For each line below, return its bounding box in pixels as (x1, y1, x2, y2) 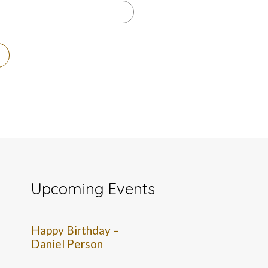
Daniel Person (31, 236, 103, 251)
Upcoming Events (31, 178, 156, 198)
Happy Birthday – (31, 223, 120, 237)
